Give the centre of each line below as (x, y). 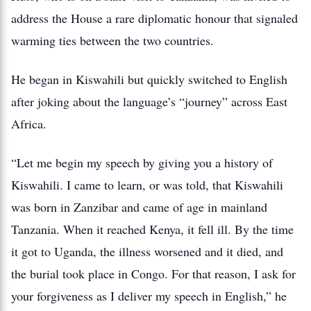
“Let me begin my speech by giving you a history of (142, 162)
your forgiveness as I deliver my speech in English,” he (149, 296)
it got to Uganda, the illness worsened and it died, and (147, 251)
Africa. (29, 124)
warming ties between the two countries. (112, 40)
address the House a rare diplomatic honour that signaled (154, 18)
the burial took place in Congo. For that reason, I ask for (153, 274)
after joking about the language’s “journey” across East (149, 101)
